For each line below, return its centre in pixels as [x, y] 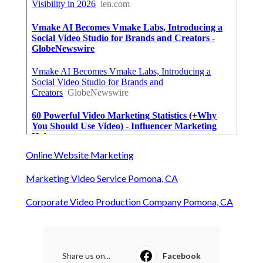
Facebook [182, 256]
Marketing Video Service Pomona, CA [102, 178]
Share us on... [86, 256]
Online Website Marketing [80, 155]
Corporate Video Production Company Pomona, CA [129, 202]
